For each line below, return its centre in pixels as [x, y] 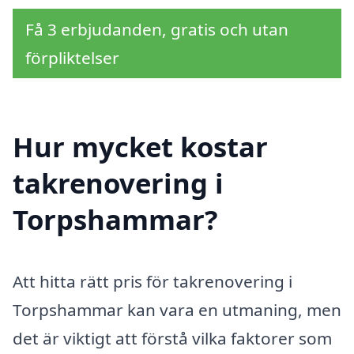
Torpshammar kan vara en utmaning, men [177, 310]
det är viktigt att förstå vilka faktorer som [172, 339]
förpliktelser [72, 57]
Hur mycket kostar [140, 147]
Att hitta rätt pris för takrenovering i [153, 282]
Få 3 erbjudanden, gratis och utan [157, 29]
